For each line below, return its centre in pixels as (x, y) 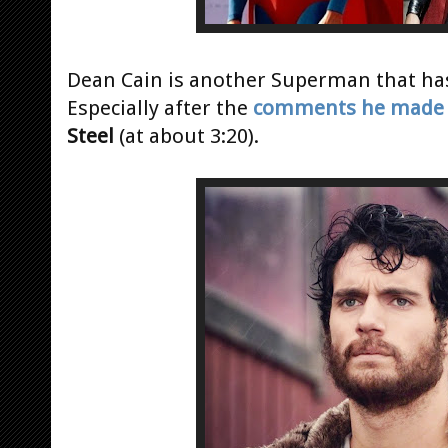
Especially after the (160, 107)
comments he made (348, 107)
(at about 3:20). (189, 135)
